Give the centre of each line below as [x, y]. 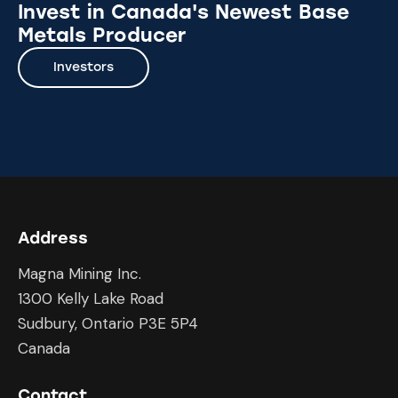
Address [53, 238]
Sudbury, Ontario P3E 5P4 [108, 323]
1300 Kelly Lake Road [91, 298]
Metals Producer [102, 36]
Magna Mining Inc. [80, 273]
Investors [84, 68]
